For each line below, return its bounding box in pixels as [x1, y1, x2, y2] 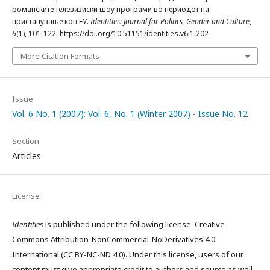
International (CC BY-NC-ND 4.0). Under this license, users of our [12, 248, 243, 260]
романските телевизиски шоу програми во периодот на [12, 4, 209, 14]
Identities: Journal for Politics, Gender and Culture [90, 16, 250, 27]
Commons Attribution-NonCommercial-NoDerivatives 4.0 [12, 233, 215, 245]
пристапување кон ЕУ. [12, 16, 90, 27]
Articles [12, 149, 41, 162]
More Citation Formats [20, 50, 99, 61]
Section [12, 135, 39, 146]
